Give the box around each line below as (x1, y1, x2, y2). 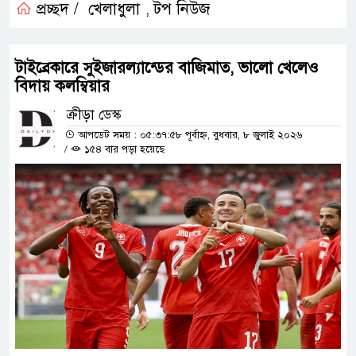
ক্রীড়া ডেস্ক (67, 106, 121, 123)
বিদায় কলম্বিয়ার (15, 75, 110, 96)
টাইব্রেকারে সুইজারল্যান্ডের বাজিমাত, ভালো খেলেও (15, 57, 319, 78)
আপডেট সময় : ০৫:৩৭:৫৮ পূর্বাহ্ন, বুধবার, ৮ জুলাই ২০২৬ (75, 128, 302, 141)
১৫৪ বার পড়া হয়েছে (81, 142, 164, 156)
